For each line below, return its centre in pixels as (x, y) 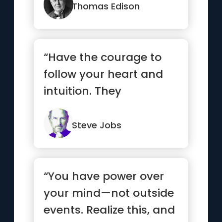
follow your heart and (104, 74)
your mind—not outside (109, 193)
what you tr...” (82, 125)
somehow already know (110, 108)
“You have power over (104, 176)
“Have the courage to (103, 57)
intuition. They (83, 91)
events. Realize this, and (110, 210)
